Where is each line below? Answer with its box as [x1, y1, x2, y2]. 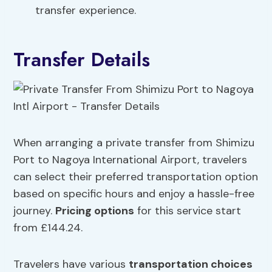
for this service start [134, 203, 242, 219]
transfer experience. [35, 3, 137, 18]
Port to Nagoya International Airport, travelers [13, 152, 248, 168]
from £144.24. [13, 220, 83, 236]
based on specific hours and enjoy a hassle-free [13, 186, 255, 202]
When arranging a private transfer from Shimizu [13, 135, 255, 151]
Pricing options [55, 203, 135, 219]
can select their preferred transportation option [13, 169, 259, 185]
